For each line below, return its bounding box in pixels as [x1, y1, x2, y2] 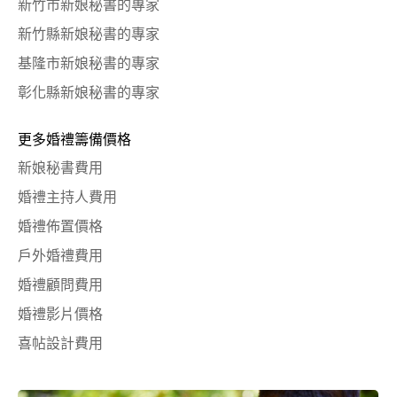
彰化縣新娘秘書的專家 [18, 85, 160, 100]
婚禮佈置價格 [18, 219, 103, 234]
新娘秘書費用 [18, 160, 103, 175]
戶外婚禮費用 [18, 248, 103, 263]
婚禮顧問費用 [18, 277, 103, 292]
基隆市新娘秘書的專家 [18, 56, 160, 71]
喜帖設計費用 [18, 336, 103, 351]
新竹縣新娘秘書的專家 [18, 27, 160, 42]
